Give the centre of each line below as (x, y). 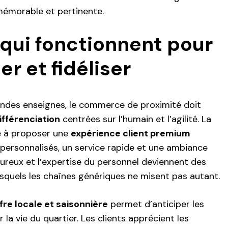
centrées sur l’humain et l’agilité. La (136, 119)
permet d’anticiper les (156, 204)
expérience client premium (131, 133)
